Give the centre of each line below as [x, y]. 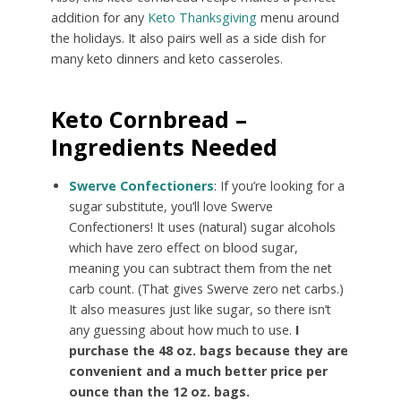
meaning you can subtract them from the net [200, 268]
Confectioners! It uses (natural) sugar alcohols [202, 226]
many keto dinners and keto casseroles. [166, 58]
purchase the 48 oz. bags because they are [208, 350]
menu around [298, 17]
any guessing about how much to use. [182, 329]
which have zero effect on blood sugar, [183, 247]
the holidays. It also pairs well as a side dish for [188, 38]
